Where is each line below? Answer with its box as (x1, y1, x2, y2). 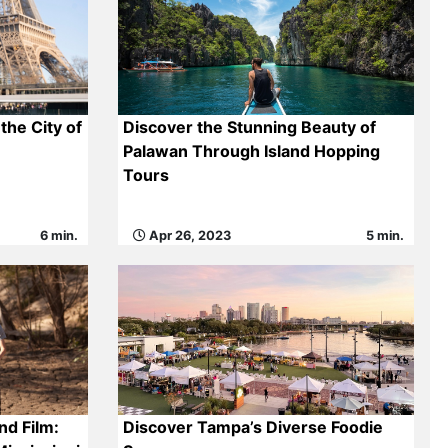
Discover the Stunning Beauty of (122, 117, 376, 137)
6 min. (39, 228, 78, 243)
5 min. (366, 228, 405, 243)
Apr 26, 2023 (145, 228, 231, 243)
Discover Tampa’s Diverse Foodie (122, 417, 383, 437)
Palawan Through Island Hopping (122, 141, 380, 161)
